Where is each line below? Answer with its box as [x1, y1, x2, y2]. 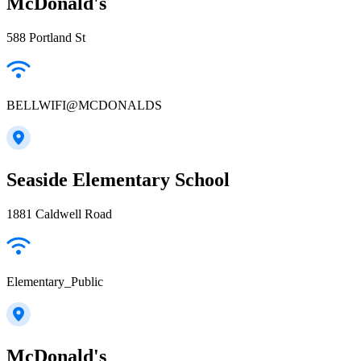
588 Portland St [6, 30, 85, 44]
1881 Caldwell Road [6, 206, 112, 221]
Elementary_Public [6, 274, 103, 288]
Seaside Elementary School [6, 168, 230, 190]
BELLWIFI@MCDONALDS [6, 98, 162, 112]
